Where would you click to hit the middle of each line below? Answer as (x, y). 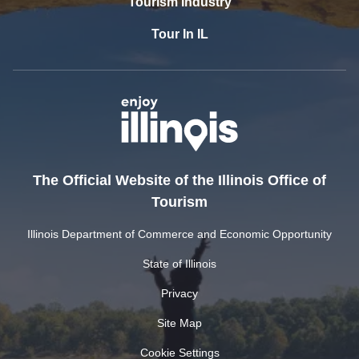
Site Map (179, 323)
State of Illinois (179, 264)
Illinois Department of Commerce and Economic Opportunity (179, 234)
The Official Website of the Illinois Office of (179, 181)
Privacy (179, 294)
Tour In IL (179, 34)
